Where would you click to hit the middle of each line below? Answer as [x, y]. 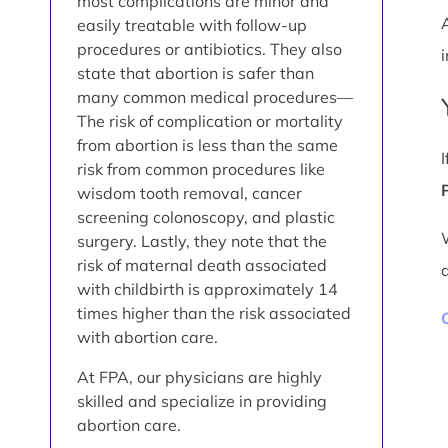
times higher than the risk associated [214, 312]
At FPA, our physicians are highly [199, 376]
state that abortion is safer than [195, 72]
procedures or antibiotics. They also [209, 48]
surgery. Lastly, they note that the [202, 240]
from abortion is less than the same [207, 144]
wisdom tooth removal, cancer [189, 192]
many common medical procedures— [215, 96]
